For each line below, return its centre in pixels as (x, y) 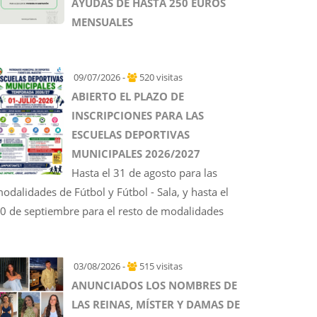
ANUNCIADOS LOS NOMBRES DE (154, 285)
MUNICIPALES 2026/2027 (136, 154)
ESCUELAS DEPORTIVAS (131, 134)
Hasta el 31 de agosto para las (144, 173)
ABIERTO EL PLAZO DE (128, 96)
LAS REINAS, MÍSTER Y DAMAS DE (156, 304)
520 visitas (160, 77)
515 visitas (160, 266)
